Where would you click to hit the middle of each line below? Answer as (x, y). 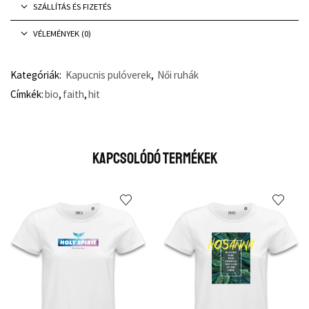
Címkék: (27, 94)
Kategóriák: (37, 74)
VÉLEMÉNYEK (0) (62, 33)
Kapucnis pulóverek (108, 74)
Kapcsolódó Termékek (154, 158)
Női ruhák (178, 74)
